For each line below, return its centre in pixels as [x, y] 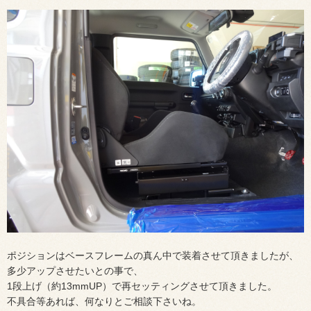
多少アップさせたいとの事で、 [75, 271]
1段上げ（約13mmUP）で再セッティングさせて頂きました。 [142, 286]
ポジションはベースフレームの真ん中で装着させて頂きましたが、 [153, 256]
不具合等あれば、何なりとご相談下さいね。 [104, 302]
